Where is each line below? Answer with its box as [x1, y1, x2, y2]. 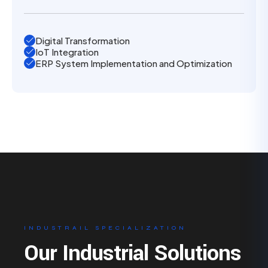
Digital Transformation [35, 35, 130, 46]
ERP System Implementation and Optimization [35, 57, 232, 69]
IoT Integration [35, 46, 99, 57]
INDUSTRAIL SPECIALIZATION [24, 224, 187, 232]
